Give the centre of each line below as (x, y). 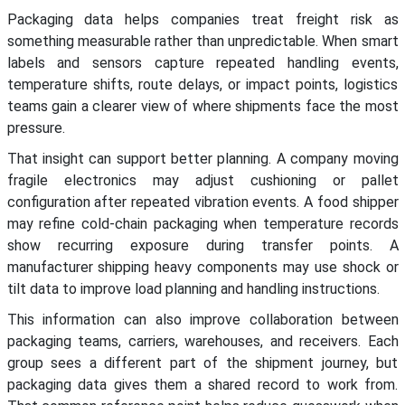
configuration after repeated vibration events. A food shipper (202, 202)
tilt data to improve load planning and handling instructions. (193, 289)
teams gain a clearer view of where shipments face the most (202, 107)
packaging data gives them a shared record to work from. (202, 385)
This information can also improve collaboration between (202, 320)
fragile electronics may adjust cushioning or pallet (202, 181)
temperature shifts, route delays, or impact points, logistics (202, 85)
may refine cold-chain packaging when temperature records (202, 224)
